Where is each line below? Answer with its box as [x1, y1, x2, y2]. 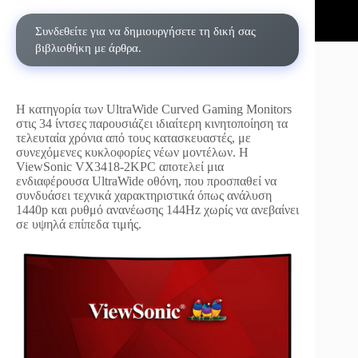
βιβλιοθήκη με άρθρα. [35, 42, 141, 54]
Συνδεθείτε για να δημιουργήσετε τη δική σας [35, 25, 256, 38]
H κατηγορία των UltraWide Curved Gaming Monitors [16, 102, 292, 116]
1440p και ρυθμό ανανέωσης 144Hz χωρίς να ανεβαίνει [16, 203, 299, 217]
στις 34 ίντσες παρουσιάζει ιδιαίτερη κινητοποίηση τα [16, 117, 288, 130]
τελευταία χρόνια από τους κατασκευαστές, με [16, 131, 251, 145]
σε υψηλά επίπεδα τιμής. [16, 217, 141, 231]
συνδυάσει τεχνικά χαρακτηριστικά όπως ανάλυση [16, 189, 272, 202]
